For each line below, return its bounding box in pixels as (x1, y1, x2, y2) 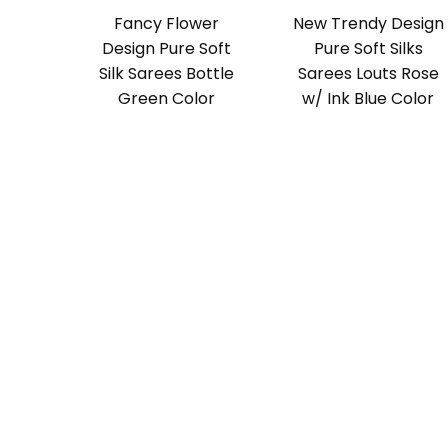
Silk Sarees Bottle (98, 62, 234, 86)
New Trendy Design (292, 12, 444, 36)
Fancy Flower (113, 12, 219, 36)
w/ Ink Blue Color (302, 87, 435, 111)
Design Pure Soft (101, 37, 231, 61)
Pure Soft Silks (313, 37, 423, 61)
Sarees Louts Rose (297, 62, 439, 86)
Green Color (117, 87, 215, 111)
